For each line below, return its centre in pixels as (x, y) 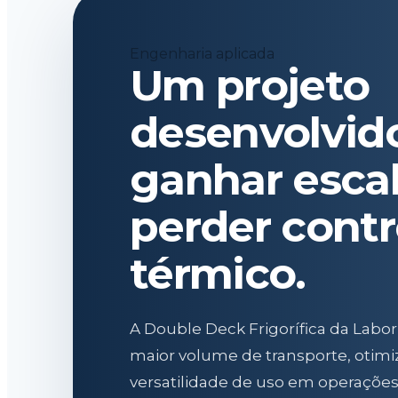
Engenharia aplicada (202, 53)
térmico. (218, 273)
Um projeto (250, 85)
